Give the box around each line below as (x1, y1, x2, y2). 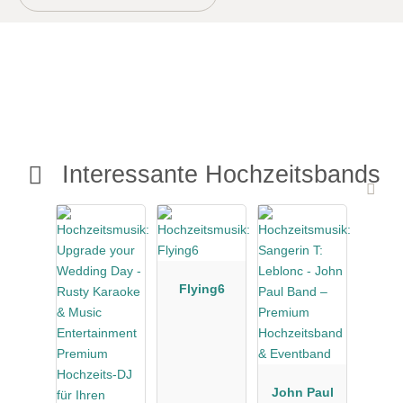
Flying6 (178, 281, 225, 296)
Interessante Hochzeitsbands (54, 160, 381, 189)
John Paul (271, 384, 334, 399)
